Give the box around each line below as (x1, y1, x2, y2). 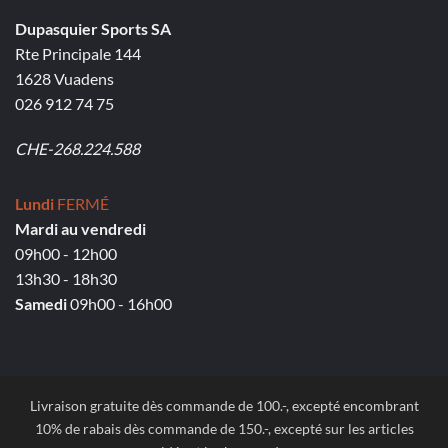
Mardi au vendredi (15, 219, 146, 239)
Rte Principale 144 (15, 43, 141, 63)
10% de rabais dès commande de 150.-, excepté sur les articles (34, 419, 414, 437)
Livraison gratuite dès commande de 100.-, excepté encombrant (29, 396, 419, 414)
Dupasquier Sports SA (15, 18, 171, 38)
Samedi (15, 294, 70, 314)
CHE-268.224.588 (15, 139, 140, 159)
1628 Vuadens (15, 68, 114, 88)
